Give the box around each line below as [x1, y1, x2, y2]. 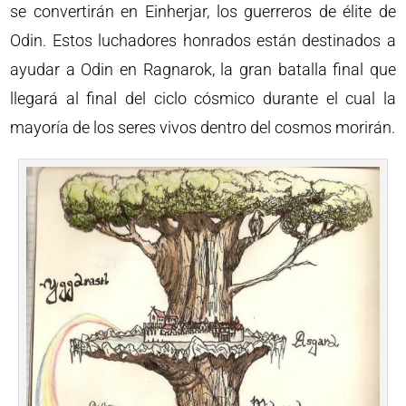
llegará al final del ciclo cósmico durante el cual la [10, 88, 396, 108]
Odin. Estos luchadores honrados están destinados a [10, 30, 396, 50]
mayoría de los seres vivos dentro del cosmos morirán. [10, 117, 396, 137]
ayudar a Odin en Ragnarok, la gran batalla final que [10, 59, 396, 79]
